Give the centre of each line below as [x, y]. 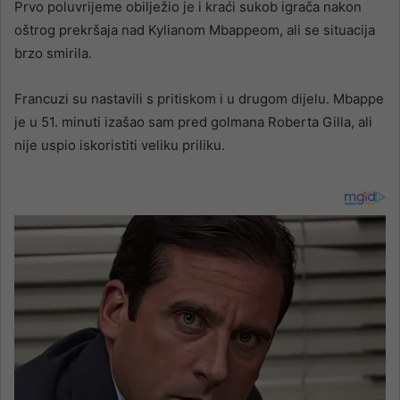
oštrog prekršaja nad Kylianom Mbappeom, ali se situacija [195, 30]
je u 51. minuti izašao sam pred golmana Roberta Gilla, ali [193, 122]
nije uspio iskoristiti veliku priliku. [120, 146]
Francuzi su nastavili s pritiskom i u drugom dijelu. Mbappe [199, 99]
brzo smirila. [53, 54]
